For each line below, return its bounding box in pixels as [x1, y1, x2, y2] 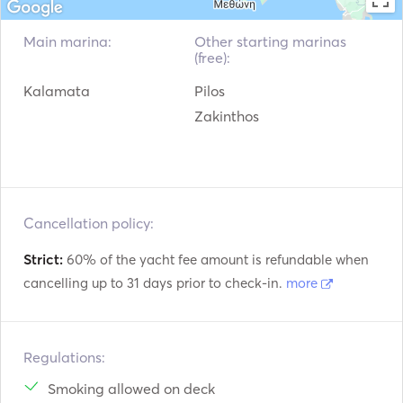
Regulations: [23, 348, 105, 366]
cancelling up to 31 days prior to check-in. [23, 274, 286, 291]
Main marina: [23, 32, 112, 50]
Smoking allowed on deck [48, 379, 215, 398]
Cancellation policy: [23, 214, 154, 232]
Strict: [23, 250, 63, 268]
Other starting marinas [194, 32, 347, 50]
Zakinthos [194, 107, 260, 125]
